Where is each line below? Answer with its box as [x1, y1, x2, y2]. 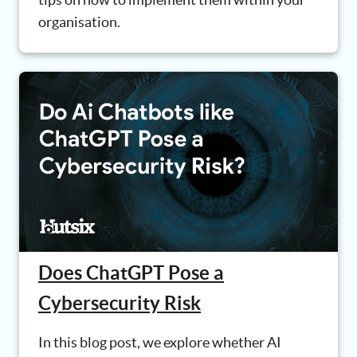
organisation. [38, 13, 120, 30]
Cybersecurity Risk [38, 292, 201, 314]
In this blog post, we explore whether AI [38, 333, 281, 351]
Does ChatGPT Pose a [38, 261, 224, 284]
